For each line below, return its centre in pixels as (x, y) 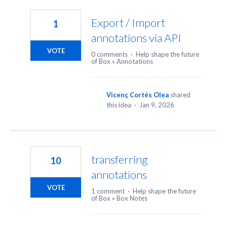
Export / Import (128, 23)
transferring (120, 160)
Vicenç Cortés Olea (138, 95)
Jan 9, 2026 (157, 105)
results (22, 16)
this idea (120, 105)
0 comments (109, 54)
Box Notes (132, 198)
